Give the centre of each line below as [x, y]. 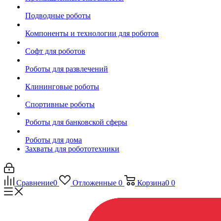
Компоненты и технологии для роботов [92, 33]
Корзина [151, 183]
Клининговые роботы [62, 87]
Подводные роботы [58, 16]
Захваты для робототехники [72, 149]
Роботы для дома [54, 140]
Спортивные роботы [60, 104]
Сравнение [35, 183]
